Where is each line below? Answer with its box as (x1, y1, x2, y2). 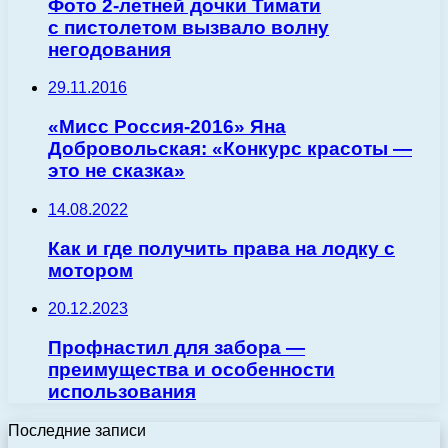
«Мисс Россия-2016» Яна (48, 116, 286, 138)
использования (48, 380, 196, 402)
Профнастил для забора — (48, 336, 305, 358)
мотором (48, 259, 133, 281)
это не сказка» (48, 160, 185, 182)
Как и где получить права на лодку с (48, 237, 395, 259)
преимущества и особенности (48, 358, 335, 380)
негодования (48, 38, 171, 60)
